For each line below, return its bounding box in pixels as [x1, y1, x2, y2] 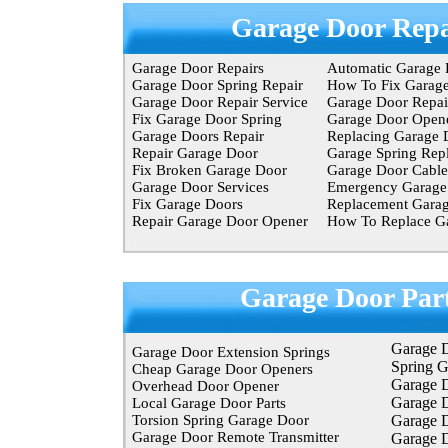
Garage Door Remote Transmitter [132, 429, 339, 445]
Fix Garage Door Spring [131, 111, 282, 127]
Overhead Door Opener [132, 378, 279, 394]
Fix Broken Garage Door [131, 162, 287, 178]
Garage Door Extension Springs [132, 344, 330, 360]
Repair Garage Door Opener [131, 213, 308, 229]
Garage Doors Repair [131, 128, 264, 144]
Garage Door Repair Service [131, 94, 308, 110]
